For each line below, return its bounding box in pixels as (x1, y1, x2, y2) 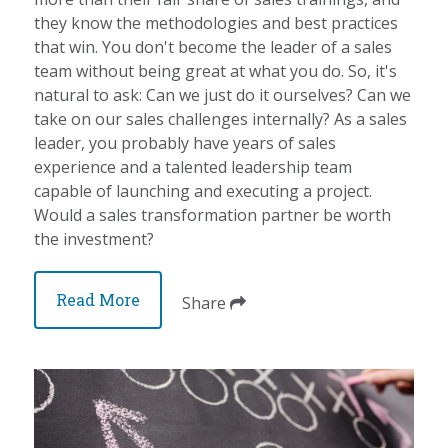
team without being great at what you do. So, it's (34, 59, 398, 82)
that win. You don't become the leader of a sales (34, 35, 393, 58)
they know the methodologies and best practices (34, 11, 399, 34)
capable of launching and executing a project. (34, 179, 373, 202)
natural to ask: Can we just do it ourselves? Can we (34, 83, 412, 106)
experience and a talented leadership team (34, 155, 353, 178)
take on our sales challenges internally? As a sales (34, 107, 408, 130)
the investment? (34, 227, 155, 250)
